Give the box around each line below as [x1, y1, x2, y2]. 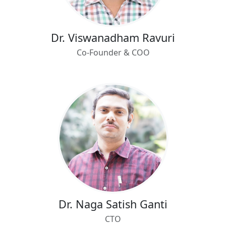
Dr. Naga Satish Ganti [59, 196, 167, 211]
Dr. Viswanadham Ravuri [51, 30, 175, 45]
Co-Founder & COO [76, 46, 150, 58]
